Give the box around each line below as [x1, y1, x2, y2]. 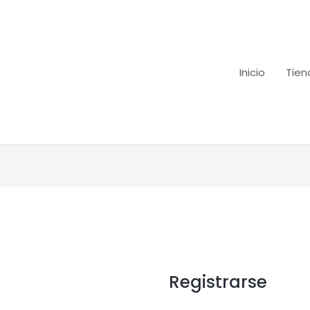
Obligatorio [26, 189, 84, 202]
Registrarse [169, 270, 267, 295]
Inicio [239, 64, 265, 80]
